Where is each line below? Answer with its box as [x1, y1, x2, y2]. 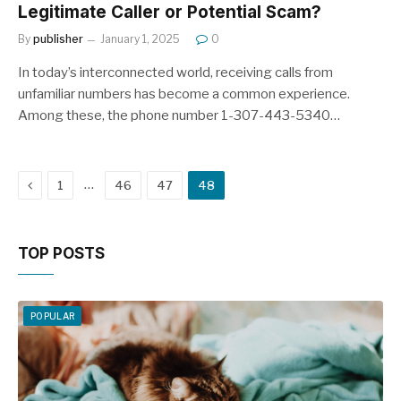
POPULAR [30, 310, 75, 321]
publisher [33, 31, 83, 46]
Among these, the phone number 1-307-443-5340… [18, 107, 340, 124]
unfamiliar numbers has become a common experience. [18, 85, 350, 102]
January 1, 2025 [100, 31, 180, 46]
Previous [31, 175, 88, 192]
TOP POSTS [18, 243, 105, 262]
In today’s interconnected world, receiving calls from [18, 64, 333, 81]
